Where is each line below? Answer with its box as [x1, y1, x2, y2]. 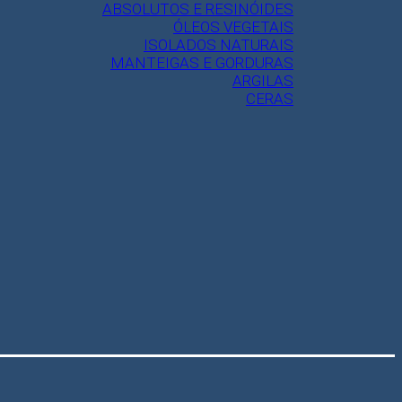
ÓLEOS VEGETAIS [173, 18, 293, 37]
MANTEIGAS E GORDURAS [110, 54, 293, 73]
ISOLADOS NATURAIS [144, 36, 293, 55]
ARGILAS [232, 72, 293, 91]
